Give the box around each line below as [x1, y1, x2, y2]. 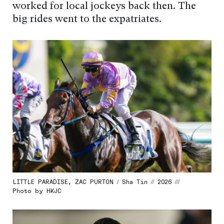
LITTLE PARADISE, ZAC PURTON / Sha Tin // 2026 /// [12, 178, 179, 185]
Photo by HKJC [12, 187, 61, 194]
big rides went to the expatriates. [12, 14, 161, 25]
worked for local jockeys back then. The [12, 1, 196, 12]
